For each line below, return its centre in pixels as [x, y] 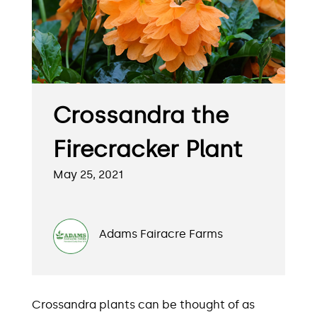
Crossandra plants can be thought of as [143, 305]
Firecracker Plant [148, 150]
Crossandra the [141, 116]
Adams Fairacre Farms [161, 234]
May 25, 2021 [88, 175]
